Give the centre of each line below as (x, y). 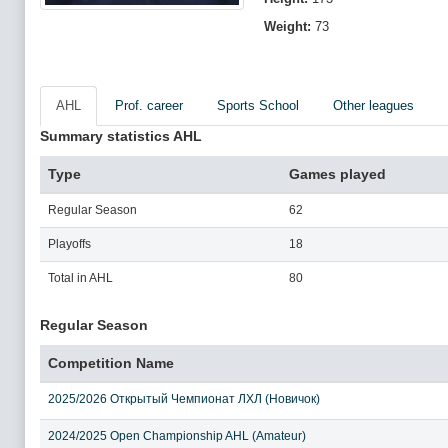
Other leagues (373, 105)
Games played (337, 174)
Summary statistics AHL (121, 136)
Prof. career (149, 105)
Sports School (258, 105)
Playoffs (69, 244)
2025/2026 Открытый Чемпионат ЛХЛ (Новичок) (184, 399)
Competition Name (111, 363)
